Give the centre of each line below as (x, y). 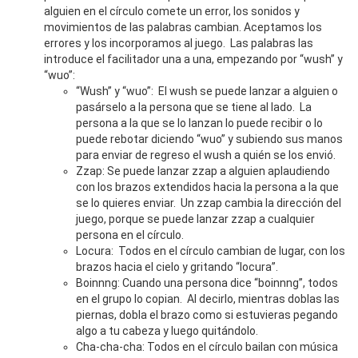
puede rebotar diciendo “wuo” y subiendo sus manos (209, 139)
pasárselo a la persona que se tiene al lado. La (194, 107)
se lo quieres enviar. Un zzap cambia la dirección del (209, 203)
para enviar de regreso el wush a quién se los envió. (206, 155)
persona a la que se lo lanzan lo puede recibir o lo (199, 123)
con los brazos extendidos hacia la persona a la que (207, 187)
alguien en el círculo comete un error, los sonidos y (172, 11)
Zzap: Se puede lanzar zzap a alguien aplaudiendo (203, 171)
